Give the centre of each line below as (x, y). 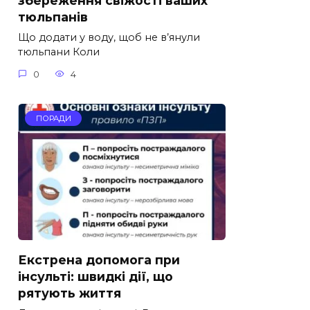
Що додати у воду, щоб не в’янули (109, 38)
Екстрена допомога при (99, 259)
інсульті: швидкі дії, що (95, 276)
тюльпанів (53, 17)
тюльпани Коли (59, 52)
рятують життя (70, 293)
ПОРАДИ (53, 119)
